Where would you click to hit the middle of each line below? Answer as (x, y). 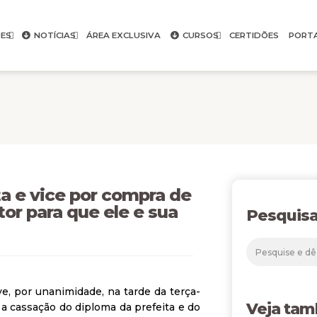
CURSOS (200, 35)
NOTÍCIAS (54, 35)
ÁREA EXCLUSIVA (123, 35)
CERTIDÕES (254, 35)
